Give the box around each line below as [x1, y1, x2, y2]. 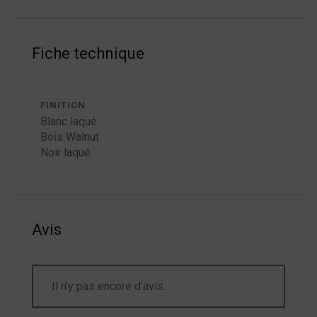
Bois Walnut [40, 130, 99, 144]
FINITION [40, 100, 86, 111]
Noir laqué [40, 146, 91, 160]
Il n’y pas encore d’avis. [51, 279, 166, 294]
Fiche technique [31, 44, 144, 62]
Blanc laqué [40, 115, 97, 129]
